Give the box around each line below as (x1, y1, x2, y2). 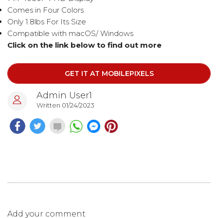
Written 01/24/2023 (36, 101, 94, 109)
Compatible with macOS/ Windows (7, 29, 133, 38)
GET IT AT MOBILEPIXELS (64, 69, 154, 78)
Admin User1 (36, 90, 92, 101)
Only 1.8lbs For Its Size (7, 17, 86, 27)
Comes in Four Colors (7, 5, 84, 15)
